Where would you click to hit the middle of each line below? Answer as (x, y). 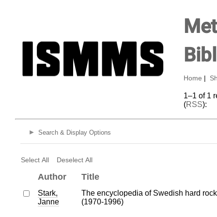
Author (52, 177)
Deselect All (74, 160)
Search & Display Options (74, 133)
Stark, (47, 193)
